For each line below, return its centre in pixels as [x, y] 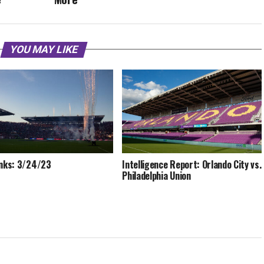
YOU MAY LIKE [44, 49]
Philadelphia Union [156, 175]
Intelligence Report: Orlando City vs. [192, 164]
